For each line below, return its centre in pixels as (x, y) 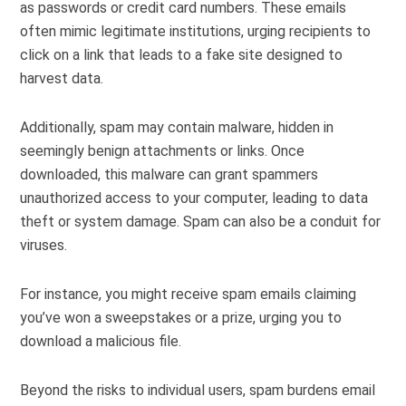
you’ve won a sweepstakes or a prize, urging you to (181, 318)
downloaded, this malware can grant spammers (169, 174)
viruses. (44, 245)
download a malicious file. (101, 341)
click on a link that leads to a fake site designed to (182, 55)
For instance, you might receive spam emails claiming (188, 294)
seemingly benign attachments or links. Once (163, 151)
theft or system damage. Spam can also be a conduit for (201, 222)
